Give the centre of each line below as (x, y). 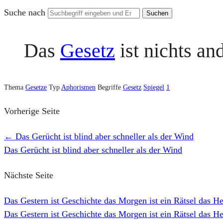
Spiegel (154, 88)
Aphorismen (78, 88)
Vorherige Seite (32, 111)
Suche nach (26, 12)
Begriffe (110, 88)
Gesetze (36, 88)
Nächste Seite (29, 175)
